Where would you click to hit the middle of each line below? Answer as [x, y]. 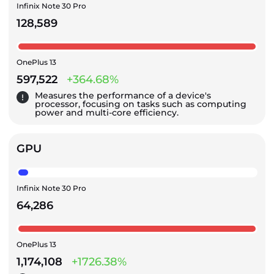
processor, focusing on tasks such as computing [141, 104]
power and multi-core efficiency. [107, 112]
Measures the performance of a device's [123, 95]
